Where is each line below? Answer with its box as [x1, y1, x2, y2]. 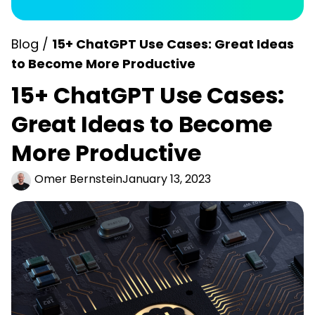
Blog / [11, 35, 52, 53]
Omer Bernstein [34, 170, 122, 187]
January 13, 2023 [122, 170, 211, 187]
